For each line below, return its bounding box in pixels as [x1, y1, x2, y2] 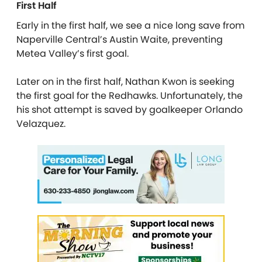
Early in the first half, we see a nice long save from [16, 18, 244, 32]
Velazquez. [16, 116, 65, 130]
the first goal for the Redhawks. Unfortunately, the [16, 88, 243, 102]
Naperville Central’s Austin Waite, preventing [16, 32, 223, 46]
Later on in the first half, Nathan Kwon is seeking [16, 74, 235, 88]
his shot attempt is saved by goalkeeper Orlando [16, 102, 243, 116]
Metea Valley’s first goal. [16, 46, 129, 60]
